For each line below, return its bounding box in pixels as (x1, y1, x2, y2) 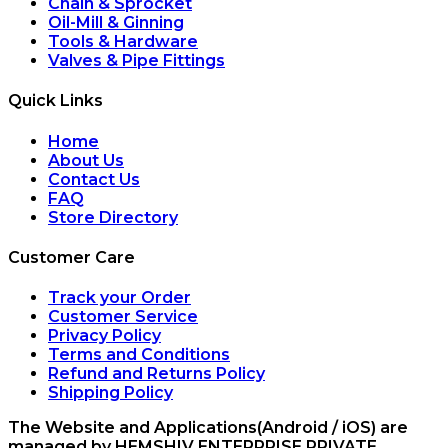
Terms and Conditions (48, 345, 230, 365)
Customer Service (48, 307, 198, 327)
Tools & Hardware (48, 32, 198, 52)
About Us (48, 150, 124, 170)
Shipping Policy (48, 383, 173, 403)
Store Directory (48, 207, 178, 227)
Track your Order (48, 288, 191, 308)
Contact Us (48, 169, 140, 189)
